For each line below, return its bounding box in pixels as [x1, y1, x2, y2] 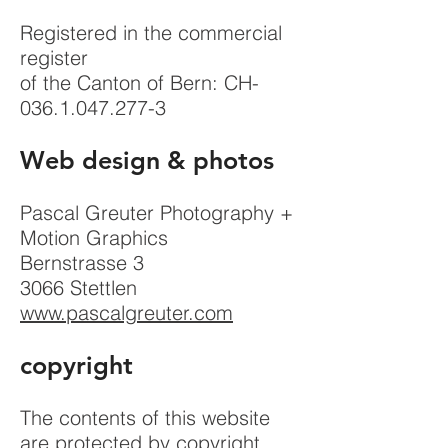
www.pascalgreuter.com [20, 300, 233, 325]
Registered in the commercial [20, 20, 282, 45]
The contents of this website [20, 405, 270, 430]
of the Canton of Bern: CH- [20, 70, 259, 95]
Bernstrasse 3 [20, 250, 144, 275]
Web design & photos [20, 145, 274, 175]
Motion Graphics [20, 225, 168, 250]
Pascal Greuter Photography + [20, 200, 293, 225]
